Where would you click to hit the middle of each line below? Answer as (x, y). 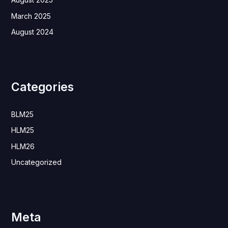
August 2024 (32, 32)
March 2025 (31, 16)
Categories (42, 87)
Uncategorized (36, 162)
